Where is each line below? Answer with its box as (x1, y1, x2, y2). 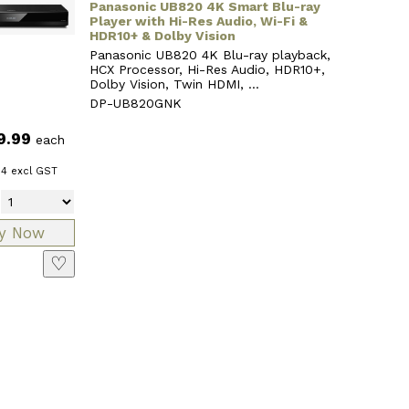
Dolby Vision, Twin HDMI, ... (89, 76, 259, 91)
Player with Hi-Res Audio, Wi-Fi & (89, 13, 308, 28)
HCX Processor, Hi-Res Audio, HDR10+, (89, 61, 325, 77)
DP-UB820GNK (89, 95, 182, 110)
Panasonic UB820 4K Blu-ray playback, (89, 47, 330, 62)
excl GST (6, 164, 58, 177)
